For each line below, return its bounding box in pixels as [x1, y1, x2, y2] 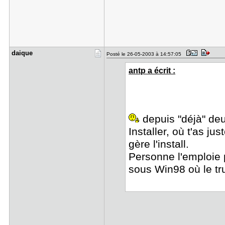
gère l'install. [129, 138, 189, 150]
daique [11, 49, 33, 57]
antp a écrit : [129, 66, 176, 75]
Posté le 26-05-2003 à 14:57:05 [106, 51, 184, 57]
